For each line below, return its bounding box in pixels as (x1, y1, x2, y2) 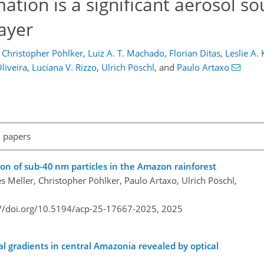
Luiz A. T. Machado (88, 47, 164, 59)
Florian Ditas (169, 47, 220, 59)
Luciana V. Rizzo (32, 61, 97, 73)
